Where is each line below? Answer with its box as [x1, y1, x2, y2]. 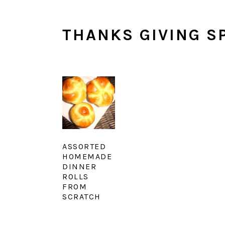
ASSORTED [62, 141, 106, 151]
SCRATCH [62, 191, 101, 201]
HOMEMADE [62, 151, 112, 161]
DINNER [62, 161, 96, 171]
